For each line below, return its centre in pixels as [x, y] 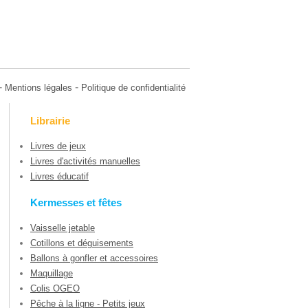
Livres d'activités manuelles [85, 162]
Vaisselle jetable [63, 228]
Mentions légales [38, 88]
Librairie [50, 121]
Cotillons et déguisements [82, 243]
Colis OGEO [55, 288]
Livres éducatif [59, 177]
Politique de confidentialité [133, 88]
